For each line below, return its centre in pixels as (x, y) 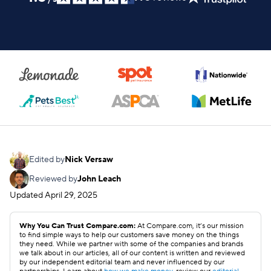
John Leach (99, 179)
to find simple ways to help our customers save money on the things (129, 235)
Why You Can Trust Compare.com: (77, 226)
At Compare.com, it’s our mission (190, 226)
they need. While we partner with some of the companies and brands (131, 244)
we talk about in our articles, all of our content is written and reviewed (132, 253)
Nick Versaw (89, 160)
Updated (26, 195)
